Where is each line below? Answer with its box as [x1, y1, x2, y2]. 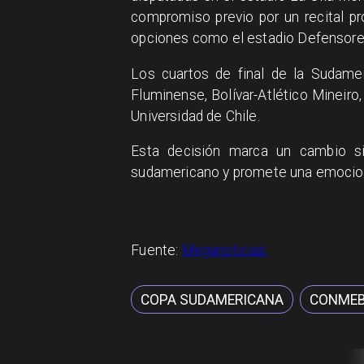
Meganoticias [181, 241, 267, 258]
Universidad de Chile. [131, 107, 260, 124]
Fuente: [131, 241, 182, 258]
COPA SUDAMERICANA [141, 291, 284, 308]
